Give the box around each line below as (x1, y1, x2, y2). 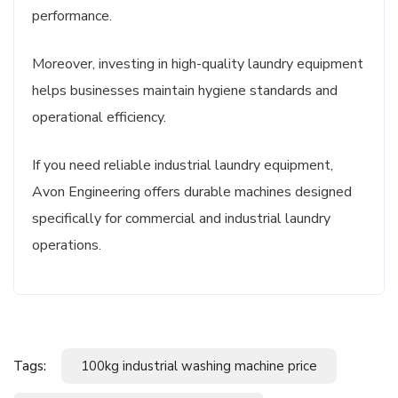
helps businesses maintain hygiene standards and (32, 81, 338, 101)
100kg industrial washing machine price (81, 357, 317, 376)
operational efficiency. (32, 107, 166, 128)
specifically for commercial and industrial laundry (32, 209, 330, 229)
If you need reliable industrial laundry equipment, (32, 155, 333, 176)
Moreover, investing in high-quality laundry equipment (32, 54, 363, 75)
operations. (32, 235, 101, 256)
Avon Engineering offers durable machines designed (32, 182, 352, 203)
